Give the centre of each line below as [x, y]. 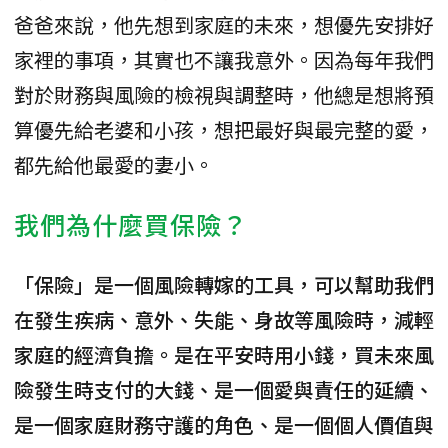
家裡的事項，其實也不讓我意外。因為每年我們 [224, 59]
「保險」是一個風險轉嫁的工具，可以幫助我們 [224, 284]
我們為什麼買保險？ [131, 223]
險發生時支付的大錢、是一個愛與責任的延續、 [224, 389]
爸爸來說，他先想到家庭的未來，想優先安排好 [224, 24]
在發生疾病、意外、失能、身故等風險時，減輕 [224, 319]
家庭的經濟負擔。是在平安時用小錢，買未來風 [224, 354]
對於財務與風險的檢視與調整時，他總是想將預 [224, 94]
